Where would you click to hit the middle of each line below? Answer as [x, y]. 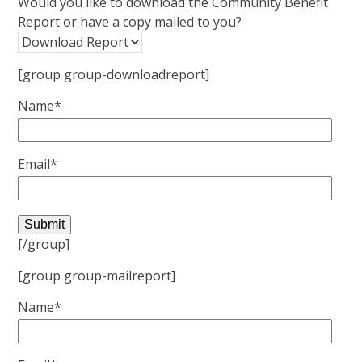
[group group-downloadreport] [114, 75]
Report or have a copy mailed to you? [130, 22]
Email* [38, 164]
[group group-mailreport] [97, 276]
